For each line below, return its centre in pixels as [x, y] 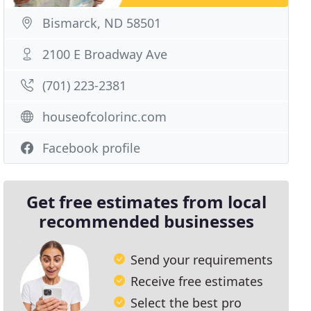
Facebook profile [92, 148]
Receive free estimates [197, 281]
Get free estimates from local [146, 202]
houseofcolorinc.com [105, 117]
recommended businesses [146, 221]
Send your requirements [202, 259]
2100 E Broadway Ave [105, 54]
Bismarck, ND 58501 [102, 23]
